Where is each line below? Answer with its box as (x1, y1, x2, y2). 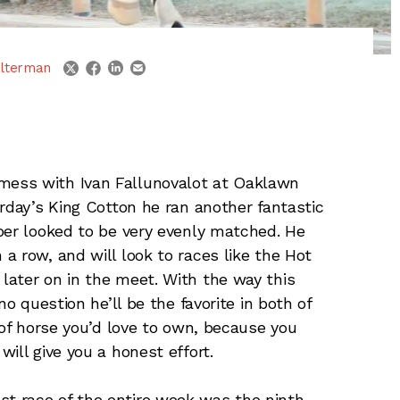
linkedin (123, 54, 171, 71)
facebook (101, 54, 161, 71)
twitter (79, 54, 121, 71)
